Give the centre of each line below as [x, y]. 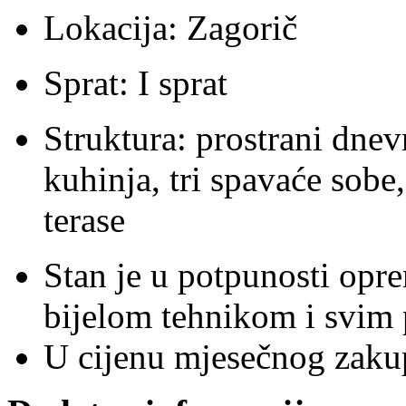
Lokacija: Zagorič [170, 27]
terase [84, 219]
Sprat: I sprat [135, 82]
